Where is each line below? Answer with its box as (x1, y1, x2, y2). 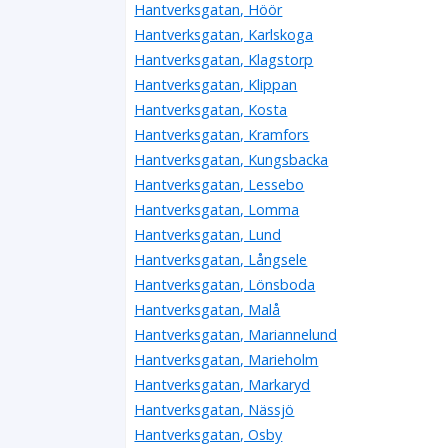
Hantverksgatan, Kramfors (134, 124, 310, 144)
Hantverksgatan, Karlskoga (134, 24, 314, 44)
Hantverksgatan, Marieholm (134, 349, 319, 369)
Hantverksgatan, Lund (134, 224, 282, 244)
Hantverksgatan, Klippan (134, 74, 298, 94)
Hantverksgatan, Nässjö (134, 399, 295, 419)
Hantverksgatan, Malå (134, 299, 281, 319)
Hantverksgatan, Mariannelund (134, 324, 338, 344)
